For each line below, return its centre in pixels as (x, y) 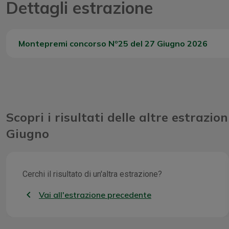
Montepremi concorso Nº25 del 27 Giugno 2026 (113, 43)
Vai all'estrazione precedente (95, 194)
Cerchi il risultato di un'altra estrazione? (92, 174)
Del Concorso (55, 63)
